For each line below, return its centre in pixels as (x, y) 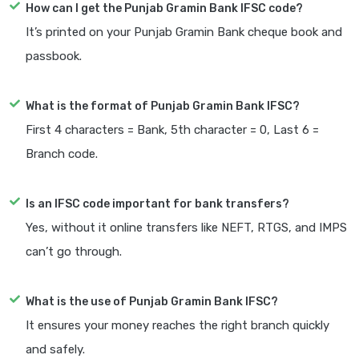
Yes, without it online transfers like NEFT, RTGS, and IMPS (186, 228)
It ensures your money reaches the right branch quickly (177, 326)
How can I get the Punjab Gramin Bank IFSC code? (164, 9)
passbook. (54, 56)
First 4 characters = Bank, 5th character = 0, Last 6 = (172, 130)
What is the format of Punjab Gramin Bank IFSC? (163, 107)
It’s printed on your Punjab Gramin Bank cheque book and (184, 32)
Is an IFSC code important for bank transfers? (157, 204)
